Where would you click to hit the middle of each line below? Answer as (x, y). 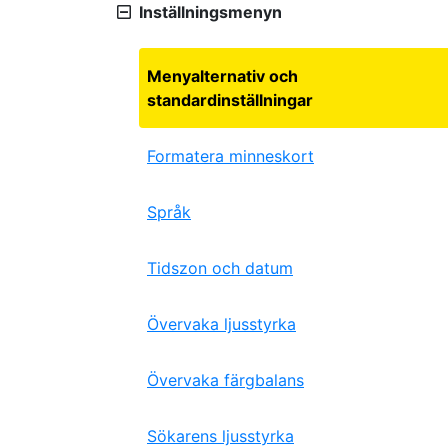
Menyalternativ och (222, 76)
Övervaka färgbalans (225, 380)
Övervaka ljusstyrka (221, 324)
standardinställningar (230, 100)
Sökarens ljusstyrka (220, 436)
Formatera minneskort (230, 156)
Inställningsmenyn (210, 12)
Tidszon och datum (220, 268)
